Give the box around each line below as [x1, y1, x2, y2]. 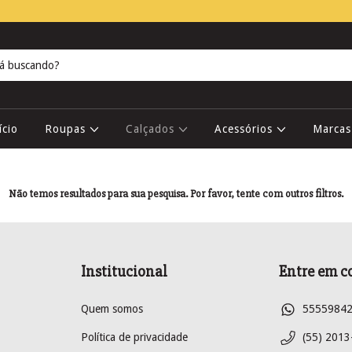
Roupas [44, 123, 90, 135]
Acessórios [214, 123, 277, 135]
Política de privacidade [81, 330, 188, 343]
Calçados [125, 123, 178, 135]
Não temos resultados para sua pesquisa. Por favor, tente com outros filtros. [9, 187, 343, 200]
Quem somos [81, 302, 143, 315]
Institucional [81, 262, 167, 281]
